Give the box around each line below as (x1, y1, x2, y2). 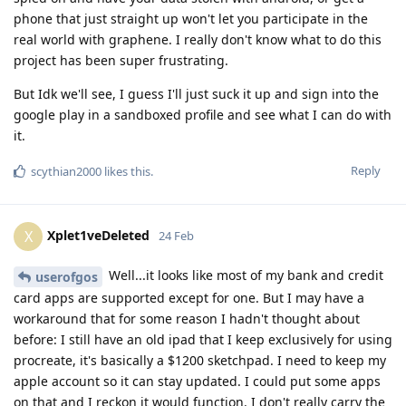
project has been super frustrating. (14, 52, 228, 70)
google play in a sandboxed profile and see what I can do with (14, 106, 391, 124)
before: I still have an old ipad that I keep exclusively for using (14, 330, 392, 348)
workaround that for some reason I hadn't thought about (14, 309, 360, 327)
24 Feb (159, 227, 194, 244)
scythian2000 (31, 163, 101, 180)
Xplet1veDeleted (47, 226, 150, 244)
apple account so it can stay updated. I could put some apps (14, 372, 381, 390)
